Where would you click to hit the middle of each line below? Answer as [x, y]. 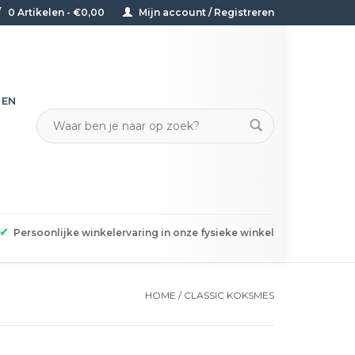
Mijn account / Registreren [205, 12]
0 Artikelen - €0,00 [56, 12]
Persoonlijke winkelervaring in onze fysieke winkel [144, 233]
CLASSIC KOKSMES [229, 296]
